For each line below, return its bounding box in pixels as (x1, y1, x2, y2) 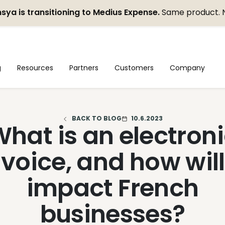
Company (170, 62, 205, 73)
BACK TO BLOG (72, 114, 122, 123)
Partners (69, 62, 99, 73)
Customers (115, 62, 154, 73)
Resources (17, 62, 54, 73)
